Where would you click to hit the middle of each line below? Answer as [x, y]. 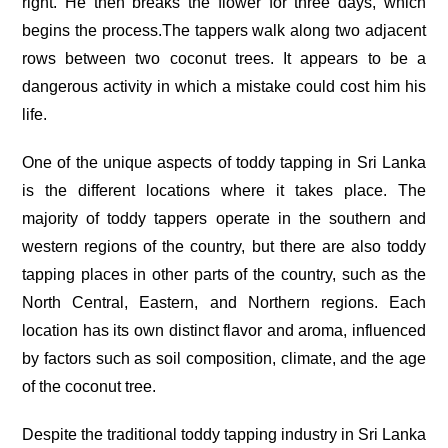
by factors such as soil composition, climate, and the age [224, 358]
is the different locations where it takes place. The [224, 190]
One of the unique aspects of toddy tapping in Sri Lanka [224, 162]
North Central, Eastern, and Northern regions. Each [224, 302]
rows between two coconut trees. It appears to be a [224, 58]
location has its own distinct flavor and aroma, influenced [224, 330]
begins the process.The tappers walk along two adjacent [224, 30]
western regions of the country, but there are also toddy [224, 246]
